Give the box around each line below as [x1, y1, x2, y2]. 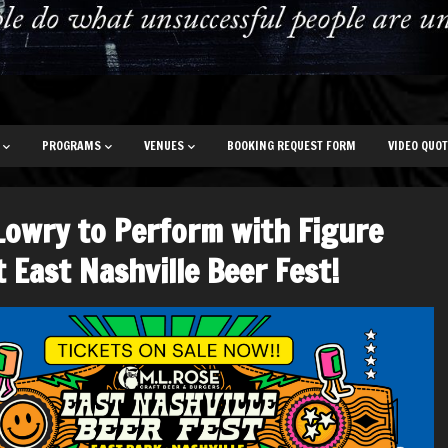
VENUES [144, 137, 184, 155]
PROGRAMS [42, 137, 101, 155]
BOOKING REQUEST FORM [227, 137, 356, 155]
